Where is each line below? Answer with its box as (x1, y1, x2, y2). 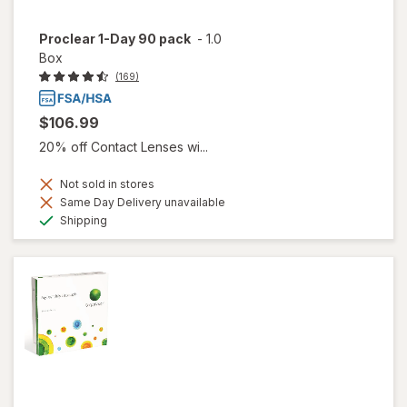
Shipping (57, 213, 107, 228)
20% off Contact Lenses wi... (39, 139, 208, 155)
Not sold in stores (57, 177, 154, 192)
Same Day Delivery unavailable (57, 195, 225, 210)
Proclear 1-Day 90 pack (39, 30, 191, 46)
